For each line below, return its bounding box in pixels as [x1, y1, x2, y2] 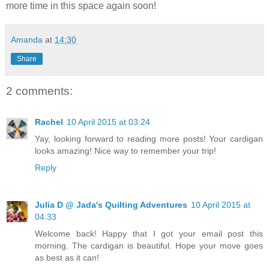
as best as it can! [35, 253, 99, 263]
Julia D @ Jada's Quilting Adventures [35, 200, 187, 210]
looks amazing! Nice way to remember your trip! [35, 146, 216, 156]
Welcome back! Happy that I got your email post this [35, 229, 263, 239]
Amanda [11, 34, 43, 44]
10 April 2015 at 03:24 [67, 117, 150, 127]
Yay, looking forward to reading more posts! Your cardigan [35, 134, 263, 144]
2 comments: [6, 84, 73, 97]
